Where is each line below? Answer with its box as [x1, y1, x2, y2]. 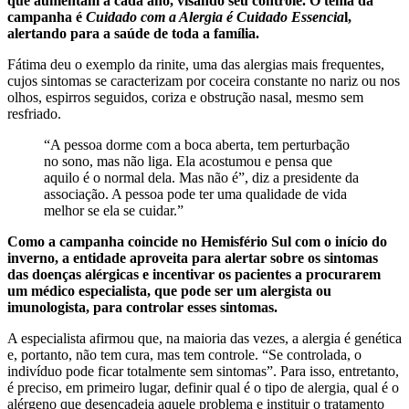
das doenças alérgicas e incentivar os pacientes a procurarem [7, 266, 381, 282]
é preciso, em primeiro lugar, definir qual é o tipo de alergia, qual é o [7, 379, 399, 395]
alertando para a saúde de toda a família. [7, 25, 259, 41]
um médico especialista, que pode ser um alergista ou [7, 282, 331, 299]
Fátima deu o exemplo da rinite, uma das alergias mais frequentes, [7, 56, 384, 72]
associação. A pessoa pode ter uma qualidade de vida [44, 185, 347, 202]
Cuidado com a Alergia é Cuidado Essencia [86, 8, 344, 25]
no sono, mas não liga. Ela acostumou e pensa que [44, 152, 332, 169]
